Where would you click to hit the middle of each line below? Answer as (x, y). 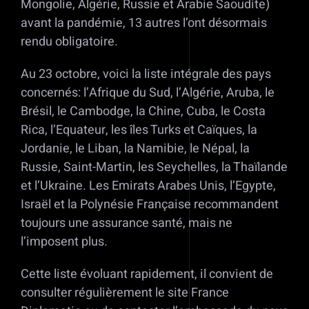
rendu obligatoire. (69, 42)
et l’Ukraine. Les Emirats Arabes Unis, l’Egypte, (148, 186)
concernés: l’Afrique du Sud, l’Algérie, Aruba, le (148, 93)
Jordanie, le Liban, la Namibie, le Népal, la (135, 149)
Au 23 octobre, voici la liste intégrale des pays (146, 74)
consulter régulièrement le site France (125, 293)
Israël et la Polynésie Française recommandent (150, 205)
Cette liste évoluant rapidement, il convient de (147, 275)
